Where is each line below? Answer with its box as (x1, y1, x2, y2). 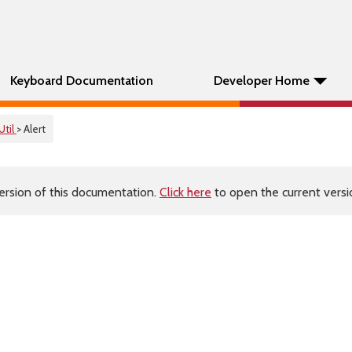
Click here (159, 185, 211, 200)
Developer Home (214, 73, 310, 88)
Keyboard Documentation (10, 73, 153, 88)
